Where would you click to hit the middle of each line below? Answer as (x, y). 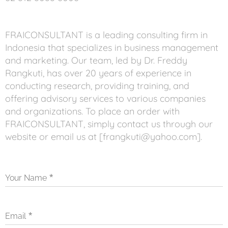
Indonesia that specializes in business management (112, 48)
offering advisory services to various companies (105, 99)
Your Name (26, 178)
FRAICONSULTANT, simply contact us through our (109, 124)
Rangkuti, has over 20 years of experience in (98, 73)
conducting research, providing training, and (97, 86)
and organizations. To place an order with (92, 111)
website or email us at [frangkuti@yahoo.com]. (104, 137)
